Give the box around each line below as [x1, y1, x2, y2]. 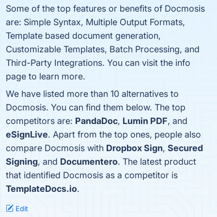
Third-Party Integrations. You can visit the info [6, 58, 190, 68]
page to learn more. [6, 71, 85, 81]
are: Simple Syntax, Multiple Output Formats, [6, 17, 185, 27]
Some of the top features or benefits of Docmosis [6, 3, 205, 14]
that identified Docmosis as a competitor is [6, 170, 178, 180]
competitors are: [6, 116, 75, 126]
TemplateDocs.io [6, 184, 77, 194]
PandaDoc [75, 116, 118, 126]
